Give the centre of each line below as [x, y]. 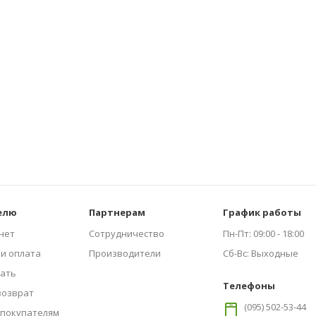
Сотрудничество [127, 233]
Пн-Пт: [237, 233]
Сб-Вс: [236, 253]
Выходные [274, 253]
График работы [262, 212]
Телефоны [249, 286]
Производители [125, 253]
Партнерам [117, 212]
